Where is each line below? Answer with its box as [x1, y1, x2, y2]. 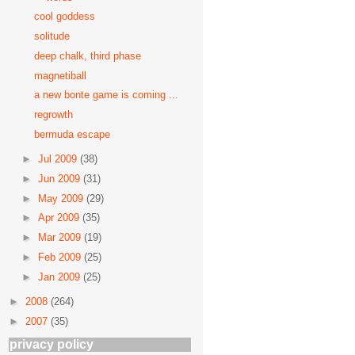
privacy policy [10, 337, 94, 351]
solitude [34, 30, 71, 42]
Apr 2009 [37, 212, 82, 224]
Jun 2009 [37, 172, 83, 185]
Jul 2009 [37, 153, 80, 165]
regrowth [34, 109, 74, 120]
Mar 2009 [37, 231, 84, 243]
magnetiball [34, 69, 87, 82]
